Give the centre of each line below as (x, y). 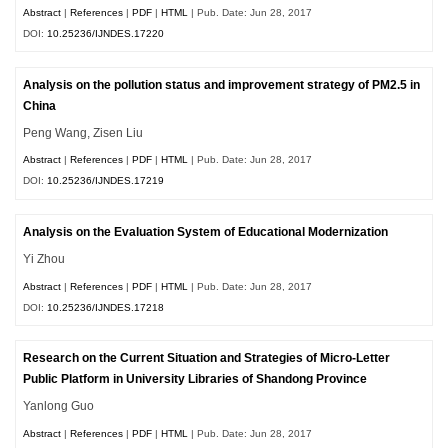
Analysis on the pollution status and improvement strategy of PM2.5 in (222, 84)
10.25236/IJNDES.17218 (106, 307)
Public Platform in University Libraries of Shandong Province (195, 379)
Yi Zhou (44, 258)
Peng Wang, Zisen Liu (83, 132)
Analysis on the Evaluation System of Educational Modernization (206, 232)
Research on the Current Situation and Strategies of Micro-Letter (207, 358)
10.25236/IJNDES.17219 (106, 181)
